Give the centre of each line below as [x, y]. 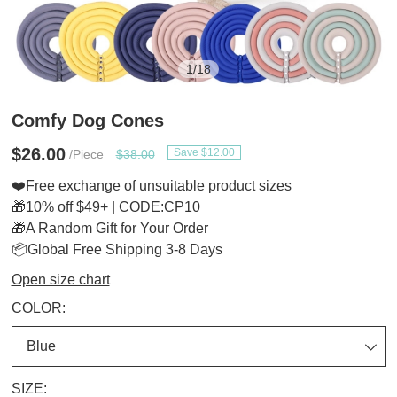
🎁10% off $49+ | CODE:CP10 [105, 207]
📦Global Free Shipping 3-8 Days [117, 249]
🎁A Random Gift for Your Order [109, 228]
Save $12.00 [204, 152]
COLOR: [38, 308]
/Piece [84, 154]
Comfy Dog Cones [87, 121]
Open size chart [60, 280]
